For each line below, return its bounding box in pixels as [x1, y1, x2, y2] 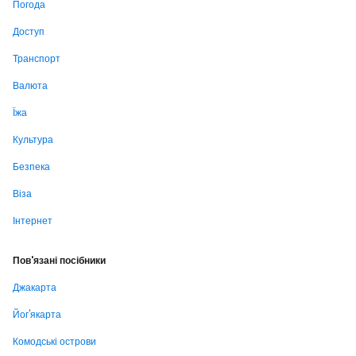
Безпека [13, 160, 50, 173]
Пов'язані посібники [13, 253, 106, 267]
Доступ [13, 25, 44, 38]
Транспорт [13, 52, 60, 65]
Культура [13, 133, 53, 146]
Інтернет [13, 214, 52, 227]
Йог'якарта [13, 308, 61, 321]
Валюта [13, 79, 48, 92]
